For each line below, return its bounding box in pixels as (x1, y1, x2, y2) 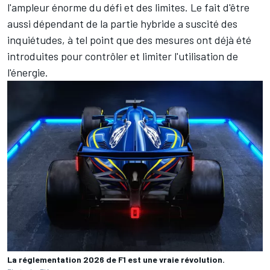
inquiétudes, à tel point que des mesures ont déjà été (7, 33, 251, 47)
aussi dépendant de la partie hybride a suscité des (7, 17, 237, 31)
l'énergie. (7, 66, 48, 80)
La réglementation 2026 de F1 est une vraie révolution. (7, 254, 225, 265)
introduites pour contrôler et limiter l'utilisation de (7, 49, 238, 63)
